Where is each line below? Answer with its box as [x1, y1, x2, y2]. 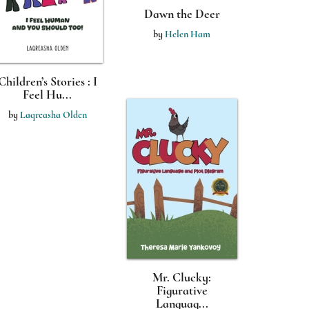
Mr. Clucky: [152, 270, 211, 285]
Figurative [156, 283, 208, 298]
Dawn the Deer [143, 6, 220, 21]
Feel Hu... [23, 87, 72, 102]
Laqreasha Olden [19, 109, 87, 121]
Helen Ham [165, 28, 210, 40]
